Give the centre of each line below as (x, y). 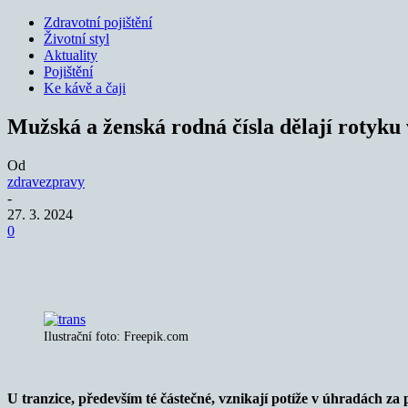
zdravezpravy (46, 181)
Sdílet (91, 258)
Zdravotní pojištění (98, 22)
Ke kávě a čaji (85, 88)
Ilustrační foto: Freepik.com (116, 336)
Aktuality (71, 55)
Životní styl (76, 39)
